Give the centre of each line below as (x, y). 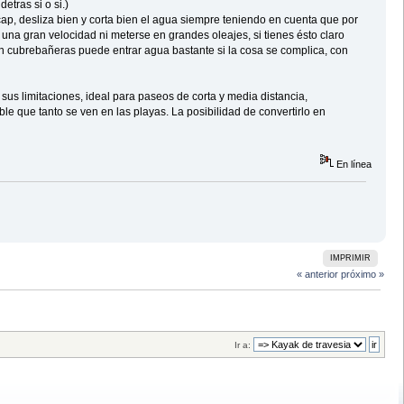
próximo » (362, 274)
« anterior (317, 274)
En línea (353, 165)
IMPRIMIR (350, 257)
